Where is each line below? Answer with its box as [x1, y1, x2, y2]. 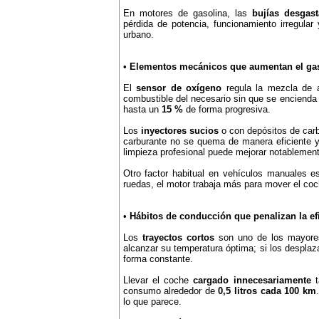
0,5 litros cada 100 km [218, 286, 317, 296]
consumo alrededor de [122, 286, 219, 296]
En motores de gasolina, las [122, 8, 253, 19]
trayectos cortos [142, 232, 214, 243]
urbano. [122, 29, 154, 40]
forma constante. [122, 253, 193, 264]
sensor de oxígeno [136, 83, 222, 93]
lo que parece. [122, 296, 182, 307]
